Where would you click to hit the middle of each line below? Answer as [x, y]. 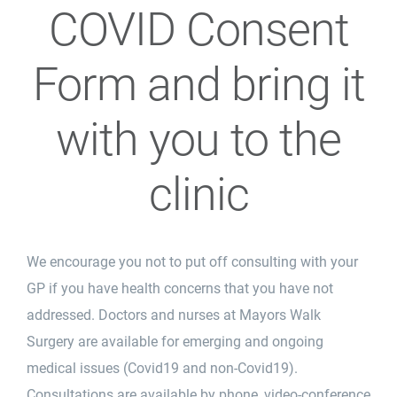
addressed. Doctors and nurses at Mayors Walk [174, 315]
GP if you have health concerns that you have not [180, 288]
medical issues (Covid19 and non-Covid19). [162, 368]
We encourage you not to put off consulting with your [192, 261]
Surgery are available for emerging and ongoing [175, 341]
